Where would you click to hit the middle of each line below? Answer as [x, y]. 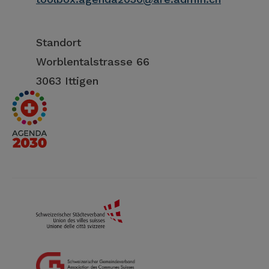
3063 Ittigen [67, 81]
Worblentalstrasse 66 [93, 62]
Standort [59, 43]
